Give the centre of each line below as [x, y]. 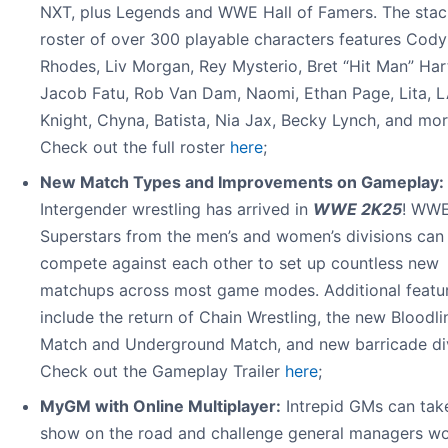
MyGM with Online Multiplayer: [160, 405]
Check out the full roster [135, 146]
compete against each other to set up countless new [239, 262]
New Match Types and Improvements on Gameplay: [242, 181]
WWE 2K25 [357, 208]
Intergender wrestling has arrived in [176, 208]
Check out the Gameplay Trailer [162, 370]
